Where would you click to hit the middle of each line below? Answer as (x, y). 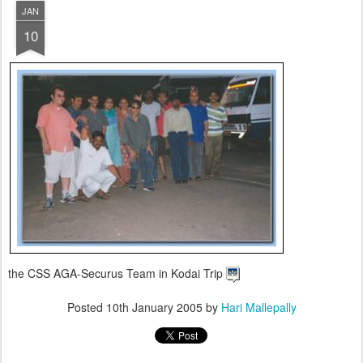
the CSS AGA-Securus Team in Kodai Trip (117, 273)
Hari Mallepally (258, 307)
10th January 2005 (154, 307)
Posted (86, 307)
